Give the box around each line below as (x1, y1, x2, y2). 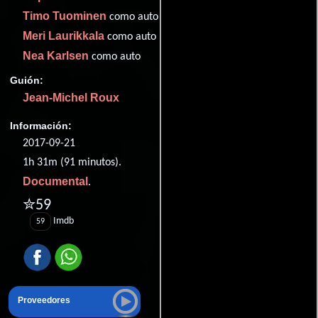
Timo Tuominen (23, 10, 106, 23)
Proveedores (18, 296, 70, 305)
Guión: (10, 74, 43, 86)
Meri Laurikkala (23, 30, 104, 43)
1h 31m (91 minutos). (23, 156, 121, 168)
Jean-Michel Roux (23, 91, 119, 104)
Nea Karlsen (23, 50, 89, 62)
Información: (10, 119, 72, 131)
